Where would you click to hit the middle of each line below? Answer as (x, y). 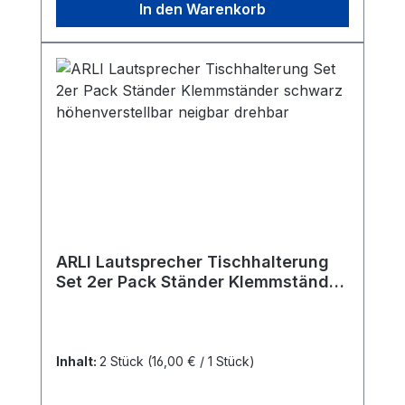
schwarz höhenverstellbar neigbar (193, 301)
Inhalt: (78, 361)
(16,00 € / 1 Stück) (201, 361)
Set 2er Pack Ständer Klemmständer (201, 282)
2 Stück (123, 361)
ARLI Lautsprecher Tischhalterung (193, 262)
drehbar (88, 321)
